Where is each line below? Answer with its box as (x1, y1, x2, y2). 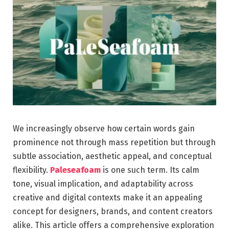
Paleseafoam (50, 165, 101, 175)
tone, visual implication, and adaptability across (13, 178, 193, 189)
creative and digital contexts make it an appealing (13, 192, 202, 202)
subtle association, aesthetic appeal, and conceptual (13, 151, 212, 161)
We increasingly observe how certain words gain (13, 123, 195, 133)
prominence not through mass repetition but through (13, 137, 216, 147)
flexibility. (13, 165, 50, 175)
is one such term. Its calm (101, 165, 199, 175)
